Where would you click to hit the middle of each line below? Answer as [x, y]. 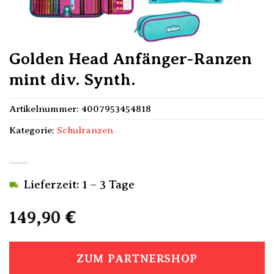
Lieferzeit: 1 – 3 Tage [79, 185]
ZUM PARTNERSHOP [137, 259]
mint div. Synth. [72, 80]
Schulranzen [85, 130]
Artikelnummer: [45, 109]
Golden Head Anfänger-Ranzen [131, 59]
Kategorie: [33, 130]
